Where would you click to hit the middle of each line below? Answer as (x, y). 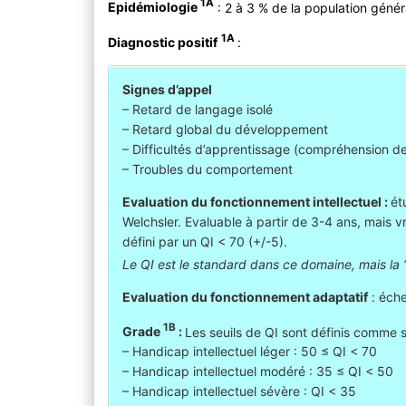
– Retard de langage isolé (198, 110)
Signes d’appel (168, 90)
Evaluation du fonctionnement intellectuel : (257, 202)
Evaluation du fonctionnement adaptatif (246, 296)
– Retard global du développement (226, 130)
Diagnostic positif (163, 43)
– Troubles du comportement (208, 169)
